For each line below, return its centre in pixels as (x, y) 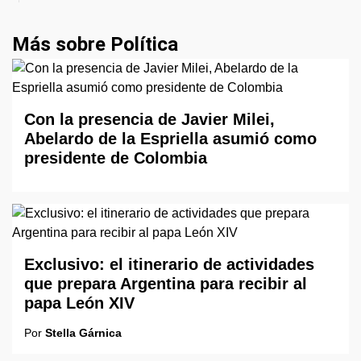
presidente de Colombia (116, 158)
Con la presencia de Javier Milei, (149, 119)
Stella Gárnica (83, 333)
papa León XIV (79, 303)
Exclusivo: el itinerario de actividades (169, 264)
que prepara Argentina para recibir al (166, 284)
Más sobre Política (95, 44)
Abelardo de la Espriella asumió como (170, 139)
